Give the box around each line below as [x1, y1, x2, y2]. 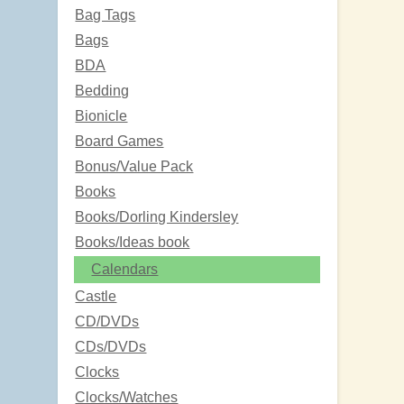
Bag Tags [75, 6, 136, 23]
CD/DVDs [75, 313, 140, 329]
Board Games [75, 133, 164, 149]
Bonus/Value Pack [75, 158, 194, 174]
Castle [75, 288, 117, 304]
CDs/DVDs [75, 338, 147, 354]
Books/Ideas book [75, 234, 190, 250]
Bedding [75, 82, 130, 98]
